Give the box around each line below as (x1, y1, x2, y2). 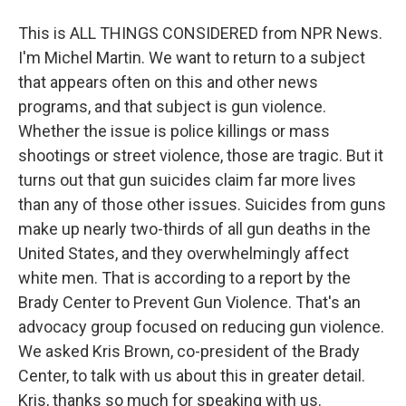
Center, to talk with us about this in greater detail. (18, 366, 365, 385)
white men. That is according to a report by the (18, 268, 351, 287)
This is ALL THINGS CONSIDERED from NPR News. (18, 24, 382, 43)
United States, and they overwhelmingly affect (18, 244, 349, 263)
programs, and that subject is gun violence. (18, 97, 326, 116)
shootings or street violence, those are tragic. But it (18, 146, 383, 165)
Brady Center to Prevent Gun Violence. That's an (18, 293, 361, 312)
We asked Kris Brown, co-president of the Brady (18, 342, 360, 361)
